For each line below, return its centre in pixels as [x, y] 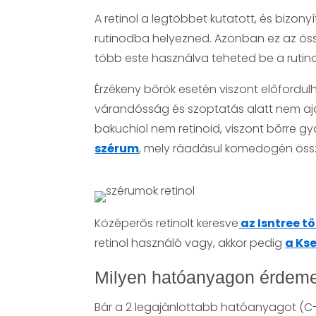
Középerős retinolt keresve [167, 223]
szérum [117, 148]
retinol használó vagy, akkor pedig [190, 243]
